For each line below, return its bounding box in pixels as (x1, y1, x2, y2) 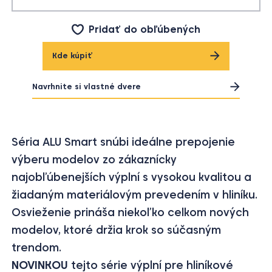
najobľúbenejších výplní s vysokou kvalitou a (12, 170, 252, 184)
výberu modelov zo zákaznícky (12, 152, 177, 166)
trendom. (12, 240, 62, 254)
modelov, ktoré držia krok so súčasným (12, 223, 222, 237)
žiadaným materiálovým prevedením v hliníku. (12, 188, 258, 202)
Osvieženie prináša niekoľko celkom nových (12, 205, 250, 219)
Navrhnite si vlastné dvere (32, 81, 141, 91)
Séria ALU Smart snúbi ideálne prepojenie (12, 135, 236, 149)
